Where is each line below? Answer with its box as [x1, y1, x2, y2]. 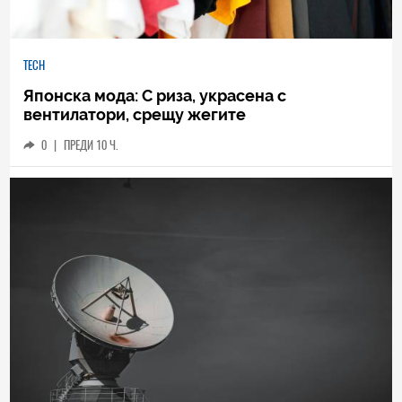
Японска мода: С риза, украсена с [23, 85, 287, 105]
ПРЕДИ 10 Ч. [64, 136, 118, 153]
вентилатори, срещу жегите [23, 104, 247, 124]
